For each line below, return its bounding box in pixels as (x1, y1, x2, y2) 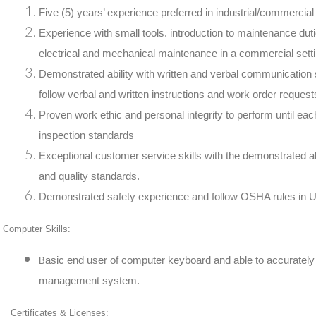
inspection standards (39, 129, 134, 141)
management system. (39, 274, 140, 286)
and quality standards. (39, 170, 142, 182)
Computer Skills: (3, 223, 73, 234)
